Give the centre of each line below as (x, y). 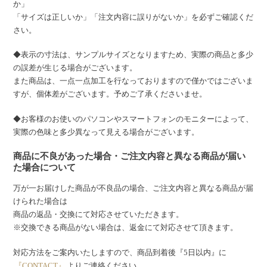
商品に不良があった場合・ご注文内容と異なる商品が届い (130, 156)
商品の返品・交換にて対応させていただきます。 (99, 215)
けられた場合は (41, 201)
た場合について (45, 167)
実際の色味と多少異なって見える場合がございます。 (106, 132)
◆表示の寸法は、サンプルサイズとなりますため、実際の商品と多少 (133, 55)
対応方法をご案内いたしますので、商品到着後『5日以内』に (120, 252)
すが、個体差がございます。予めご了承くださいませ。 (110, 94)
